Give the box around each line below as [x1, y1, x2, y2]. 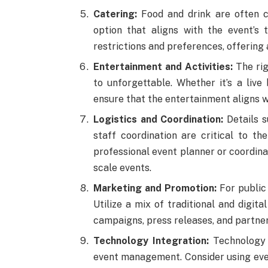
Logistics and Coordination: [93, 114, 224, 126]
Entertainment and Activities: [93, 61, 233, 73]
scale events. [93, 162, 151, 174]
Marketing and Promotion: [93, 182, 217, 194]
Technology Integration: [93, 235, 209, 247]
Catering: [93, 8, 137, 20]
